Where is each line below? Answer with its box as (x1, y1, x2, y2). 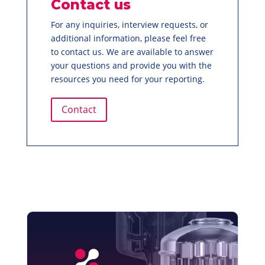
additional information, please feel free (50, 33, 206, 44)
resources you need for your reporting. (50, 73, 205, 85)
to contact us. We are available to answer (50, 46, 214, 57)
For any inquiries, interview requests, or (50, 19, 208, 30)
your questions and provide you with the (50, 60, 212, 71)
